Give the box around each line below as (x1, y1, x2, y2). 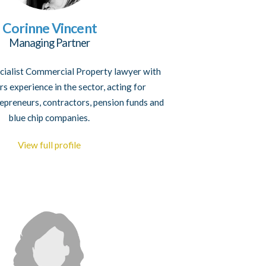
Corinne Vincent (2, 19, 97, 36)
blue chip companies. (9, 112, 90, 123)
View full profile (18, 139, 81, 150)
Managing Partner (9, 36, 90, 49)
